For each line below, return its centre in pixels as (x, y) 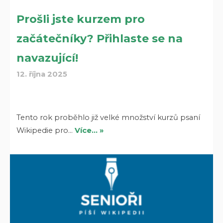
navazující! (48, 58)
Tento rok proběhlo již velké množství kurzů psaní (109, 117)
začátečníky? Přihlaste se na (100, 38)
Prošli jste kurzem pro (81, 19)
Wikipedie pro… (46, 130)
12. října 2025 (42, 74)
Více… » (89, 130)
